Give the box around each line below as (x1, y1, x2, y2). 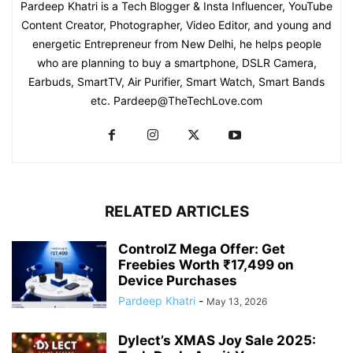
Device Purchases (118, 272, 237, 288)
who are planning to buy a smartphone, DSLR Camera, (36, 55, 317, 69)
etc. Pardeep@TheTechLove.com (91, 93, 262, 107)
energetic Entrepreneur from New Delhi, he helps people (32, 36, 321, 50)
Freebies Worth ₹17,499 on (118, 256, 294, 273)
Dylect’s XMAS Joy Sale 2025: (118, 332, 316, 348)
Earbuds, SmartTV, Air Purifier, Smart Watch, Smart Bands (28, 74, 325, 88)
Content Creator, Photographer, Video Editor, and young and (21, 17, 332, 32)
